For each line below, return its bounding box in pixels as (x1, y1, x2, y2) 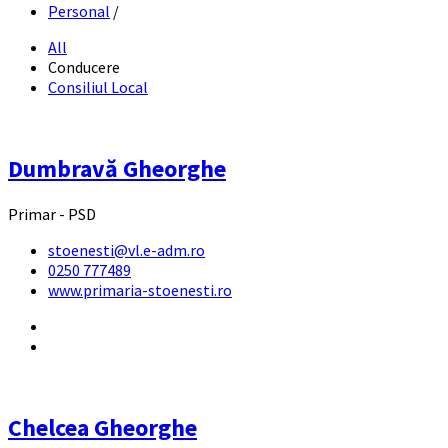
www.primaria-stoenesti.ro (48, 279, 232, 300)
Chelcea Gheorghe (8, 411, 197, 443)
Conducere (48, 56, 120, 77)
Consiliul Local (48, 76, 148, 97)
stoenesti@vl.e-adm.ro (48, 239, 205, 260)
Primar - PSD (8, 203, 96, 224)
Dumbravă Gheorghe (8, 152, 226, 184)
